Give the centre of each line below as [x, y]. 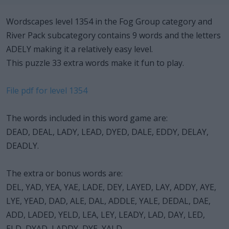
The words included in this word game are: [87, 118]
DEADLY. [22, 145]
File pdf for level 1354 [47, 90]
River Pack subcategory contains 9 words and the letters [113, 35]
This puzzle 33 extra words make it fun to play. [95, 63]
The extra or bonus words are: [64, 173]
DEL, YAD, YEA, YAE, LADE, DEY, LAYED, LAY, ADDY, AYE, [111, 187]
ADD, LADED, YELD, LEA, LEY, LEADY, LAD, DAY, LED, [106, 214]
